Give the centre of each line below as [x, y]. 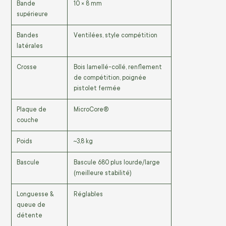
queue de [31, 205]
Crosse [27, 67]
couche [27, 120]
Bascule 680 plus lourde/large [117, 162]
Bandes [27, 35]
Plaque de [32, 109]
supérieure [32, 14]
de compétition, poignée [110, 77]
